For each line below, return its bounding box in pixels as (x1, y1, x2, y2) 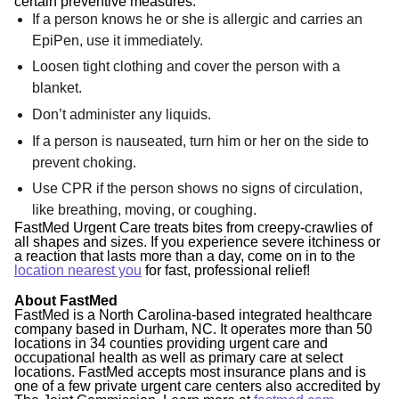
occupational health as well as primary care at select (14, 349, 343, 365)
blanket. (32, 80, 82, 96)
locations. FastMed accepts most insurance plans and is (14, 363, 366, 379)
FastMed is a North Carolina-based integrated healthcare (14, 306, 372, 322)
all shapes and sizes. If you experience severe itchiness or (14, 234, 380, 250)
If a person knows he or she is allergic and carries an (32, 11, 362, 27)
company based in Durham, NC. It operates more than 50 (14, 321, 372, 337)
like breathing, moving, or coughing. (32, 202, 256, 218)
